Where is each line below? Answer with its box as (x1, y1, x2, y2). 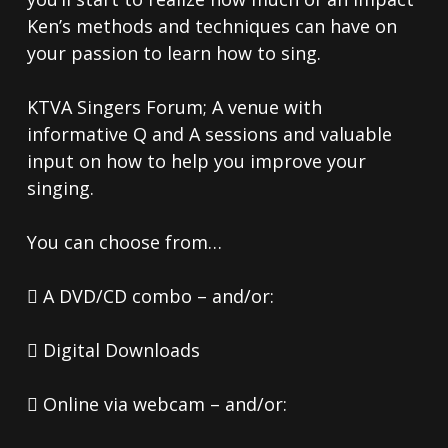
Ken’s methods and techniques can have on (26, 14, 397, 39)
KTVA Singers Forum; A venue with (26, 95, 322, 120)
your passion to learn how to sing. (26, 41, 321, 66)
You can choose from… (26, 230, 222, 255)
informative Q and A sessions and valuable (26, 122, 392, 147)
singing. (26, 176, 94, 201)
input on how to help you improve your (26, 149, 366, 174)
